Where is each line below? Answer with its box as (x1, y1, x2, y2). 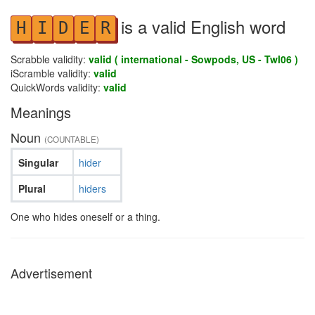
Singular (18, 155, 58, 169)
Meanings (11, 102, 71, 122)
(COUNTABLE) (44, 134, 99, 145)
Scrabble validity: (11, 52, 89, 66)
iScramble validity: (11, 66, 94, 80)
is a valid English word (116, 14, 285, 39)
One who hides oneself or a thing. (11, 210, 160, 224)
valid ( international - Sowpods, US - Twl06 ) (89, 52, 298, 66)
